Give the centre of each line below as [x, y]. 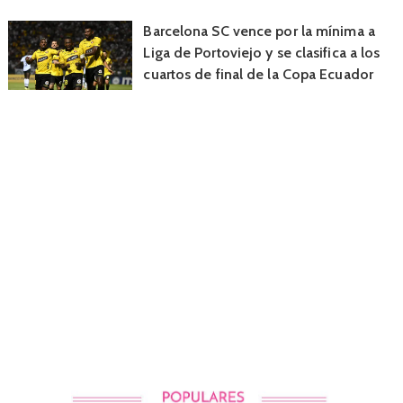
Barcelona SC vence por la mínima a [259, 31]
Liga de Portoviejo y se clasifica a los [262, 53]
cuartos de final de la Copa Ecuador [258, 74]
